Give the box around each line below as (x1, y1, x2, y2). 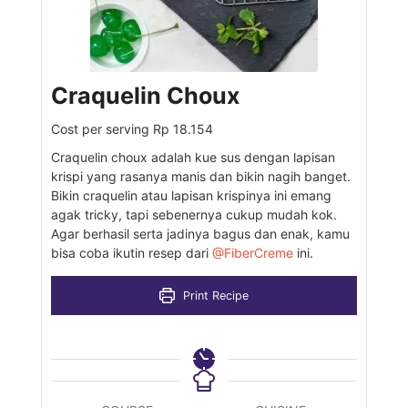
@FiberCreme (211, 245, 293, 260)
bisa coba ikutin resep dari (50, 245, 212, 260)
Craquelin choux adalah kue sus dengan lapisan (50, 149, 335, 165)
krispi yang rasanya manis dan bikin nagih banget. (50, 168, 351, 184)
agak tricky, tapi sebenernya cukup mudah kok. (50, 207, 337, 222)
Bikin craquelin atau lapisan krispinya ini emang (50, 188, 331, 203)
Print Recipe (178, 289, 249, 302)
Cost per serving (50, 121, 153, 137)
